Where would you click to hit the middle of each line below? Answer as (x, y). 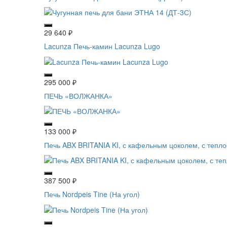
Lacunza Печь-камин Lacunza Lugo (102, 46)
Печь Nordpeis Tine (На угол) (92, 194)
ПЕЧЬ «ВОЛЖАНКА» (78, 96)
